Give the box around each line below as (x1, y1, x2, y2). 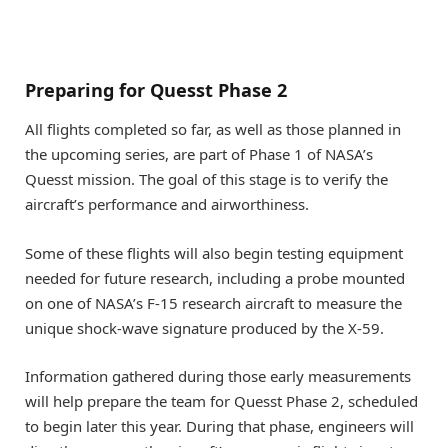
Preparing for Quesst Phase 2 (25, 77, 287, 102)
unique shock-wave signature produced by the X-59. (25, 317, 384, 338)
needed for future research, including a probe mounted (25, 267, 405, 288)
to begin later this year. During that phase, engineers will (25, 415, 414, 436)
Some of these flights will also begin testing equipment (25, 242, 403, 263)
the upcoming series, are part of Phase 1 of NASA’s (25, 144, 373, 165)
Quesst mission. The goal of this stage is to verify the (25, 169, 388, 190)
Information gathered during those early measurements (25, 365, 411, 386)
